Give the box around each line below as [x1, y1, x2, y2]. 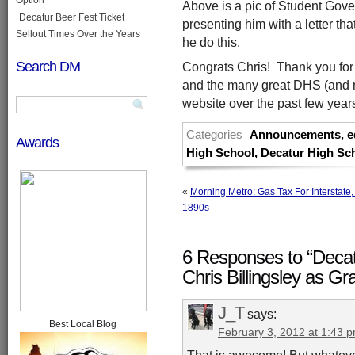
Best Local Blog [49, 319, 116, 330]
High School [186, 147, 254, 160]
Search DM [16, 57, 80, 74]
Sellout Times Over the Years [16, 28, 140, 40]
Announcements [250, 128, 342, 142]
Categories [186, 128, 242, 142]
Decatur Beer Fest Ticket [19, 11, 124, 23]
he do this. [182, 34, 240, 49]
